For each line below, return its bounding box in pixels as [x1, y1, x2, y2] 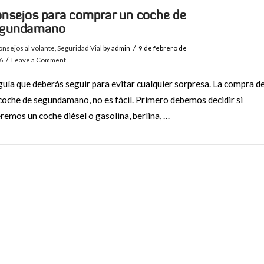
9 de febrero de [138, 44, 187, 52]
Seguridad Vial [57, 44, 102, 52]
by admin [101, 44, 130, 52]
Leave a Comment [11, 55, 67, 64]
